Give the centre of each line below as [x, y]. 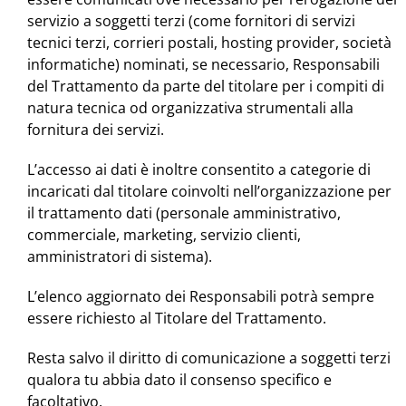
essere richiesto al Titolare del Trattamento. [177, 319]
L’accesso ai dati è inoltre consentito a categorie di [199, 170]
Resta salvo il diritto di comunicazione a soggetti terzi [209, 358]
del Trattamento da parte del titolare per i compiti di [206, 87]
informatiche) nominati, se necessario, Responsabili [203, 65]
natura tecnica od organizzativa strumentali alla [190, 108]
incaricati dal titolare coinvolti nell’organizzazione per [209, 192]
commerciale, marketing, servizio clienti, [164, 235]
